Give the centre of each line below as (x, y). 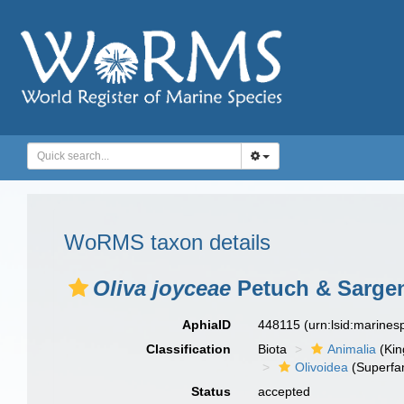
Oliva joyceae (162, 288)
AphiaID (207, 325)
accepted (285, 391)
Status (211, 391)
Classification (189, 349)
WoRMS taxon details (167, 242)
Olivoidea (322, 367)
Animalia (352, 349)
